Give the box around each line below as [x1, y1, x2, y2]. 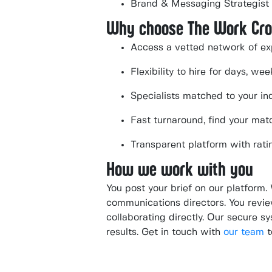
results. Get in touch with [106, 228, 223, 237]
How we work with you [106, 159, 253, 180]
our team [223, 228, 267, 237]
